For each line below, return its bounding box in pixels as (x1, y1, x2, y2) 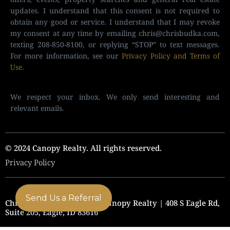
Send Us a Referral (26, 193, 102, 203)
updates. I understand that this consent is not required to (10, 5, 220, 15)
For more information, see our (10, 50, 122, 61)
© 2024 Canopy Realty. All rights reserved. (5, 142, 162, 153)
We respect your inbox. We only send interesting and (10, 91, 220, 102)
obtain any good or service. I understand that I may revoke (10, 16, 220, 27)
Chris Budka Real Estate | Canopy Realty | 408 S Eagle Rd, (5, 197, 220, 208)
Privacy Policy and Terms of (122, 50, 220, 61)
